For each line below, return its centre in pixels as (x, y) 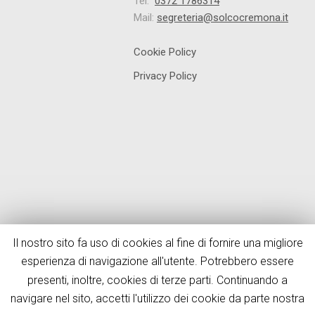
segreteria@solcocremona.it (223, 18)
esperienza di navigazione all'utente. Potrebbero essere (157, 262)
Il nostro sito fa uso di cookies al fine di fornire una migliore (157, 243)
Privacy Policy (165, 76)
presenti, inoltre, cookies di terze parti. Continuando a (157, 280)
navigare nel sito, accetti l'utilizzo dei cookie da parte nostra (157, 298)
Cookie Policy (165, 52)
